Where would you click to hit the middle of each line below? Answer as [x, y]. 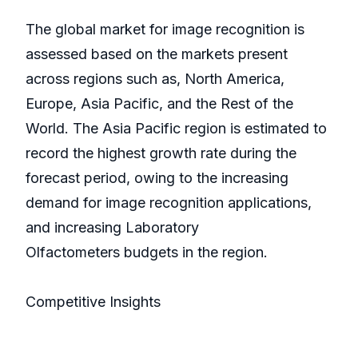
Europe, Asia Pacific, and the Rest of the [159, 104]
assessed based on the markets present [157, 54]
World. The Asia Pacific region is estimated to [176, 129]
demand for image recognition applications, [169, 203]
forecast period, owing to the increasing [157, 178]
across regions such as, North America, [155, 79]
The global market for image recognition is [165, 30]
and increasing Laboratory [112, 228]
